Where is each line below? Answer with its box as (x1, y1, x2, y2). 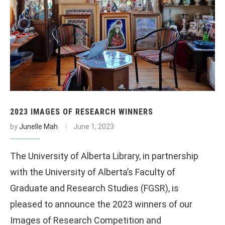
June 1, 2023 (73, 122, 114, 131)
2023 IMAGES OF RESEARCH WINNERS (10, 106, 153, 117)
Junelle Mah (19, 122, 58, 131)
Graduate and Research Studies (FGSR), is (10, 182, 179, 193)
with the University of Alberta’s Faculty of (10, 166, 175, 177)
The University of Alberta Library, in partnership (10, 150, 198, 161)
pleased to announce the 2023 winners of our (10, 198, 192, 209)
